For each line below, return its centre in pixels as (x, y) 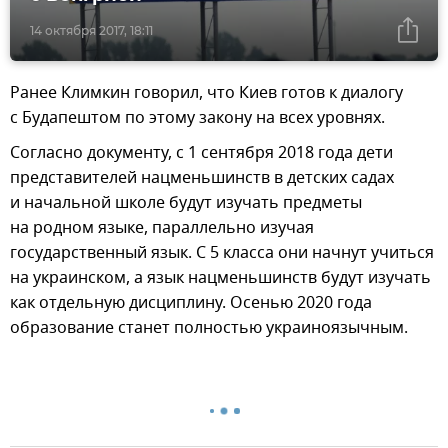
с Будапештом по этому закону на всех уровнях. (197, 117)
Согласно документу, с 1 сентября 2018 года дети (201, 152)
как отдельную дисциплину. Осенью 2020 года (191, 302)
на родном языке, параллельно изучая (162, 227)
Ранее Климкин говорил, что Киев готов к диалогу (206, 92)
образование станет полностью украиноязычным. (209, 327)
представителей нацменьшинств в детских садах (202, 177)
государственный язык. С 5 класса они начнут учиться (222, 252)
